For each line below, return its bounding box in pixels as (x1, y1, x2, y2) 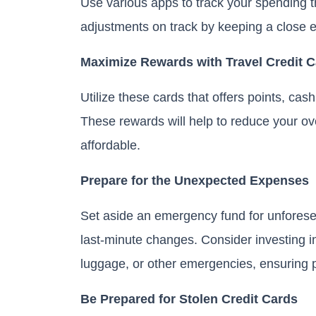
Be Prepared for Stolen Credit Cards (80, 291, 298, 306)
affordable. (80, 137, 144, 152)
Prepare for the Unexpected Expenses (80, 172, 309, 188)
